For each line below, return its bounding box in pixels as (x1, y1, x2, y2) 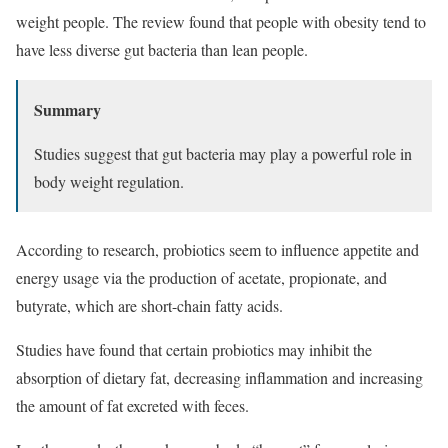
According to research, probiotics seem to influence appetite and (16, 238, 419, 260)
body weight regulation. (34, 170, 184, 192)
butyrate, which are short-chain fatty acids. (16, 294, 283, 316)
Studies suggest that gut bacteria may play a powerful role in (34, 142, 412, 164)
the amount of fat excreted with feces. (16, 394, 249, 416)
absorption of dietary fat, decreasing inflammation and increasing (16, 366, 423, 388)
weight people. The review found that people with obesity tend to (16, 10, 426, 32)
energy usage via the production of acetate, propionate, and (16, 266, 387, 288)
